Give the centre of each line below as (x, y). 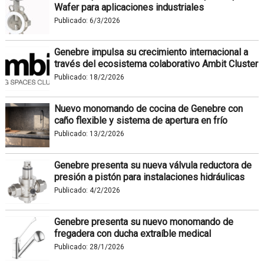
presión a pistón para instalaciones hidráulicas (149, 177)
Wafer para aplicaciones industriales (129, 7)
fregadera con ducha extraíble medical (132, 233)
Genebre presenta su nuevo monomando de (143, 222)
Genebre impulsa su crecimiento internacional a (151, 52)
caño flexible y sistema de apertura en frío (141, 120)
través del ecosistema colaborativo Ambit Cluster (156, 64)
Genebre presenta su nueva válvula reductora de (153, 165)
